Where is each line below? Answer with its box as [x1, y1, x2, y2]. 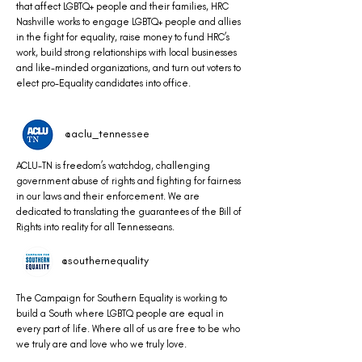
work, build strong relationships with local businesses [16, 47, 237, 58]
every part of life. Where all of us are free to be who [16, 323, 240, 335]
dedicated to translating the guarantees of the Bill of [16, 206, 242, 217]
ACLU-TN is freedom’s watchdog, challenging [16, 160, 210, 171]
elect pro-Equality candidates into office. [16, 78, 191, 89]
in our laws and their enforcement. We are [16, 191, 200, 202]
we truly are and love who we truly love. [16, 339, 187, 350]
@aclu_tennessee [65, 127, 149, 141]
